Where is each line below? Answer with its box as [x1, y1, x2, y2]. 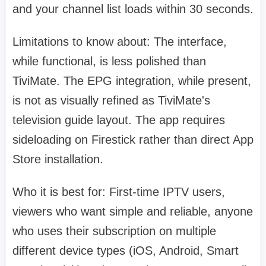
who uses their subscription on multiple [12, 224, 216, 238]
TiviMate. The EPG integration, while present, [12, 74, 251, 88]
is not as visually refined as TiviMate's [12, 94, 210, 107]
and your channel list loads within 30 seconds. [12, 2, 254, 16]
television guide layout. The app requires [12, 113, 225, 127]
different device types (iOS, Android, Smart [12, 244, 239, 258]
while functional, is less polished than [12, 55, 206, 68]
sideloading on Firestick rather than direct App [12, 133, 254, 147]
